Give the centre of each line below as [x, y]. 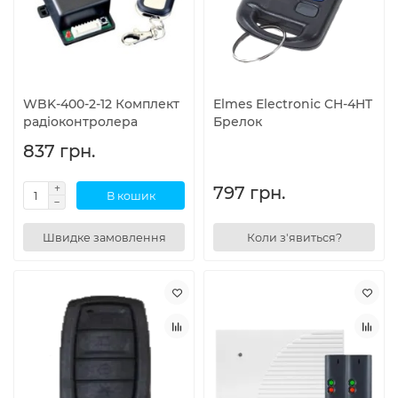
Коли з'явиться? [294, 237]
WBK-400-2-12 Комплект [101, 104]
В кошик [131, 195]
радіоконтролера [80, 122]
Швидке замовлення [104, 237]
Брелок [238, 122]
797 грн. [249, 193]
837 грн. [59, 151]
